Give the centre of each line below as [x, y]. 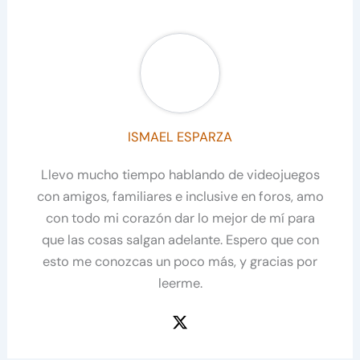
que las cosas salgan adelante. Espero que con [180, 240]
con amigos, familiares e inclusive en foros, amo [180, 197]
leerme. [180, 284]
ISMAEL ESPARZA [180, 137]
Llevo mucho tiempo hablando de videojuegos [180, 175]
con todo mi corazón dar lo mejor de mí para [180, 219]
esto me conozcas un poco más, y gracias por [180, 262]
